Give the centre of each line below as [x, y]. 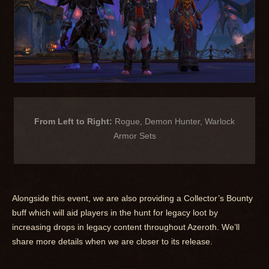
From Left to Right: [74, 122]
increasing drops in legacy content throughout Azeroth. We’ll [126, 227]
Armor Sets [134, 136]
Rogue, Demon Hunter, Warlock [175, 122]
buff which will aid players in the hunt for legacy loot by [115, 213]
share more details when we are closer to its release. [112, 242]
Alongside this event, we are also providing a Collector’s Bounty [132, 198]
